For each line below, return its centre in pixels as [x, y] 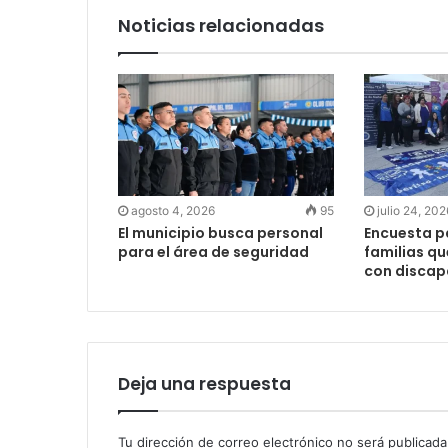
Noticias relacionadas [221, 25]
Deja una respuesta [204, 383]
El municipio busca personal [220, 232]
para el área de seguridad [213, 251]
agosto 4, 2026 [173, 210]
